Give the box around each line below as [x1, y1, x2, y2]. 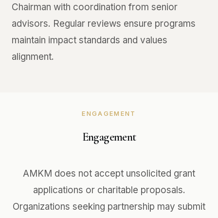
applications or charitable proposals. [33, 184, 185, 196]
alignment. [12, 51, 54, 62]
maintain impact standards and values [12, 35, 167, 46]
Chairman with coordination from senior [12, 1, 178, 13]
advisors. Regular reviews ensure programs [12, 18, 196, 29]
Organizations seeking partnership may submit [13, 201, 205, 212]
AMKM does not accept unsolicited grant [23, 168, 195, 179]
